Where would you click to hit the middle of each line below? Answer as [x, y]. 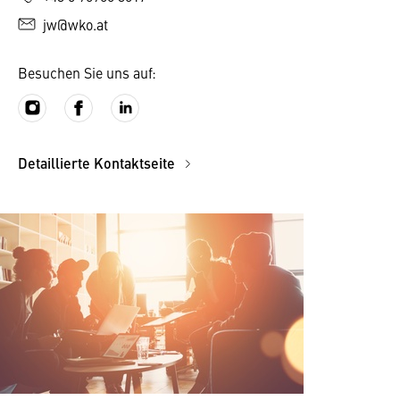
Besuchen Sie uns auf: [87, 72]
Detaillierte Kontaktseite [98, 163]
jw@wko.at [75, 24]
